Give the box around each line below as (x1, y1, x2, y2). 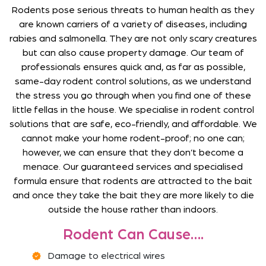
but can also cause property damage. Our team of (22, 48, 244, 58)
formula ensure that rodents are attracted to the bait (14, 176, 252, 186)
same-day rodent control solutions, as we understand (15, 77, 251, 87)
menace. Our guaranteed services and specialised (23, 162, 243, 172)
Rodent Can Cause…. (62, 227, 204, 243)
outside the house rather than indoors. (48, 205, 218, 215)
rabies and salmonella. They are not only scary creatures (9, 34, 257, 44)
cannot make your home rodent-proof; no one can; (21, 134, 245, 144)
